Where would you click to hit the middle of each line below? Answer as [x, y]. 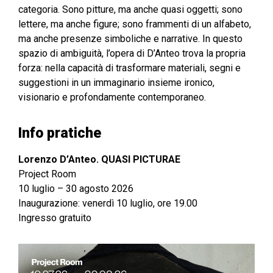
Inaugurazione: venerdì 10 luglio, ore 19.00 [108, 203]
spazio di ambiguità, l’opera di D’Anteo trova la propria [132, 53]
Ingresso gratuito [55, 218]
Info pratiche [60, 133]
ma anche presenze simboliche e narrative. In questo [130, 38]
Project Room [47, 174]
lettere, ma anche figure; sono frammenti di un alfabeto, [135, 24]
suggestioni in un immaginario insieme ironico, [116, 82]
